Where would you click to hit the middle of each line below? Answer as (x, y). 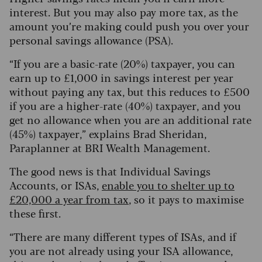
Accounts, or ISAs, (56, 185)
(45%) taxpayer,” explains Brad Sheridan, (108, 134)
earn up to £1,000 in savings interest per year (121, 77)
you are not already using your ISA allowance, (121, 251)
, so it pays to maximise (186, 199)
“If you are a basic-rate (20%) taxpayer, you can (122, 63)
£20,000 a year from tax (69, 199)
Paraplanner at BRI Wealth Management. (110, 148)
